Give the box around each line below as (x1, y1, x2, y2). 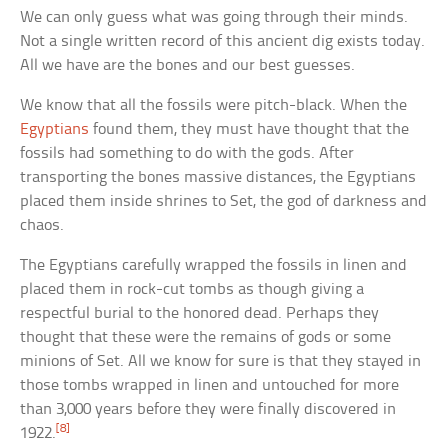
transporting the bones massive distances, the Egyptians (20, 169, 417, 187)
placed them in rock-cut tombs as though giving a (20, 281, 365, 299)
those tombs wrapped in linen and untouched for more (20, 377, 400, 395)
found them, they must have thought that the (89, 121, 410, 139)
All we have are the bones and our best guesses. (20, 57, 356, 75)
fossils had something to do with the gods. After (20, 145, 355, 163)
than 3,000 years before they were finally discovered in (20, 401, 397, 419)
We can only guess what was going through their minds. (20, 9, 409, 27)
